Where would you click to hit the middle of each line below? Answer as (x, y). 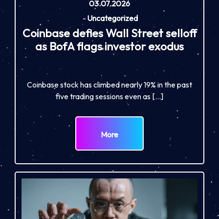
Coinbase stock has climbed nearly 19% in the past (109, 85)
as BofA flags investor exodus (109, 46)
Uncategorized (112, 18)
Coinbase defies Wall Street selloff (109, 33)
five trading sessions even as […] (109, 97)
